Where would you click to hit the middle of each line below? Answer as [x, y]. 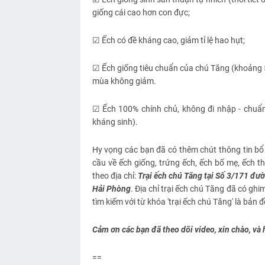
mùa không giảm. [124, 81]
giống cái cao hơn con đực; [141, 13]
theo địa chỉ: [115, 176]
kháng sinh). [115, 122]
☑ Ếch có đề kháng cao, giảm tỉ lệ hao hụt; [168, 41]
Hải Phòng [111, 189]
